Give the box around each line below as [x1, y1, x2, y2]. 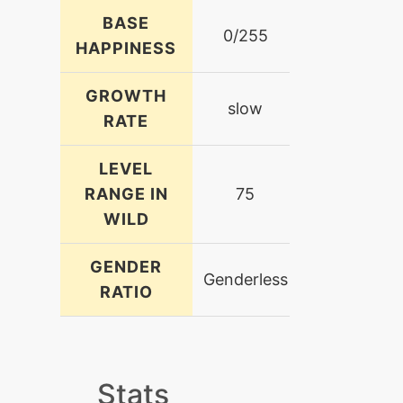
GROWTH [85, 85, 167, 105]
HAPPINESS [76, 38, 177, 58]
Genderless [202, 269, 288, 289]
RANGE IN [84, 184, 168, 203]
